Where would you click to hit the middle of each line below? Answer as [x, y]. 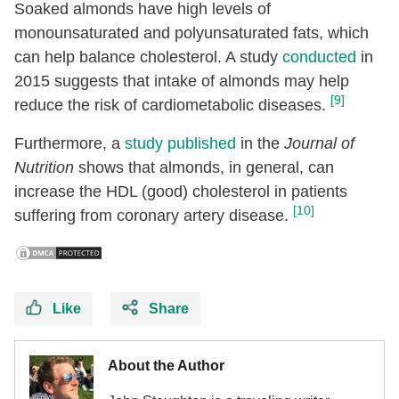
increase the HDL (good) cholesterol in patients [181, 191]
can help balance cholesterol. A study [148, 57]
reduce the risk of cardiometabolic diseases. [170, 105]
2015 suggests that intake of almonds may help [182, 81]
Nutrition [44, 167]
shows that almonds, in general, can [204, 167]
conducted [319, 57]
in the [260, 143]
